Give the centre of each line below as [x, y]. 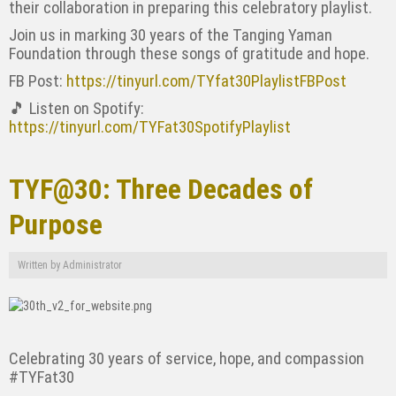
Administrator [92, 265]
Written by [40, 265]
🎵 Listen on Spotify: [76, 108]
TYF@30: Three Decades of [161, 189]
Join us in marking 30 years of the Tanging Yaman [171, 35]
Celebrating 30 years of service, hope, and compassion [187, 358]
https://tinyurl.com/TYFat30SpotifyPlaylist [150, 127]
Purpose [56, 225]
